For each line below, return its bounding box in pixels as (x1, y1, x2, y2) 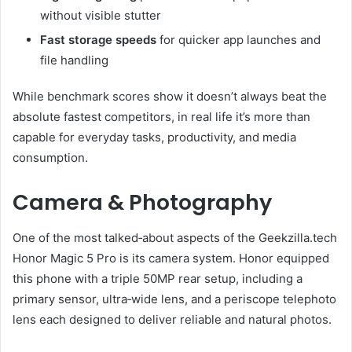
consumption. (13, 150, 88, 166)
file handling (40, 53, 108, 68)
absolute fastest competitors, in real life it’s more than (13, 109, 310, 125)
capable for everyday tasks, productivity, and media (13, 130, 296, 145)
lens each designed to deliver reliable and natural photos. (13, 311, 332, 327)
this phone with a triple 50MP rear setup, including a (13, 270, 302, 286)
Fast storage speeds (40, 32, 156, 48)
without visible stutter (40, 8, 161, 24)
